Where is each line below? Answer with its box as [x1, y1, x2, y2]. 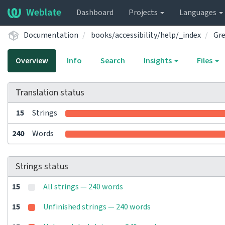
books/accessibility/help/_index [91, 29, 201, 41]
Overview [16, 55, 48, 66]
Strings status [16, 160, 68, 173]
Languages [179, 7, 218, 18]
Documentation [24, 29, 78, 41]
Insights [144, 55, 173, 66]
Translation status [16, 86, 84, 99]
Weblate [26, 6, 61, 20]
